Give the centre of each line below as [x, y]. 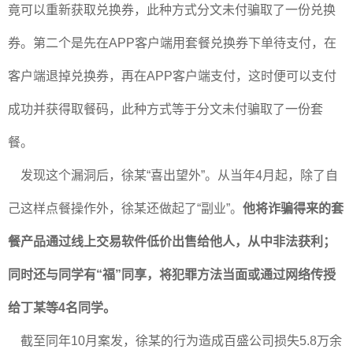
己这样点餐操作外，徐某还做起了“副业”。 [125, 208]
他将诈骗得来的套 [293, 208]
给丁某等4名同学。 [62, 308]
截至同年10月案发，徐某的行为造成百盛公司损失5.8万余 [175, 341]
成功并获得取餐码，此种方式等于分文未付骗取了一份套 [165, 109]
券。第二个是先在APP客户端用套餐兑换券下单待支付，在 [172, 43]
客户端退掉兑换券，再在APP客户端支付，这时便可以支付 [172, 76]
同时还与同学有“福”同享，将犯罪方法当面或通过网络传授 [172, 275]
